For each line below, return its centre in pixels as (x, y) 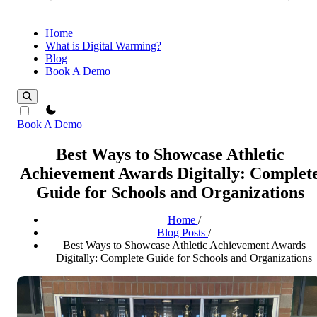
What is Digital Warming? (103, 46)
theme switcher (67, 109)
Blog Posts (183, 232)
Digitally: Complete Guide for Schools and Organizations (184, 258)
